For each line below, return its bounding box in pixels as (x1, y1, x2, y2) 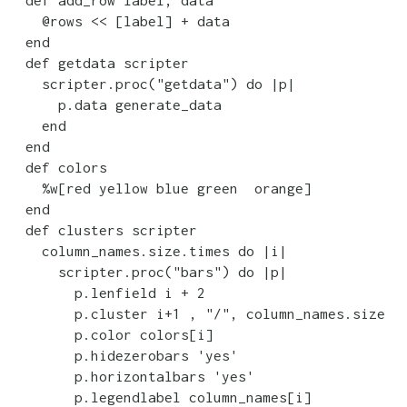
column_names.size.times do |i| (9, 242, 287, 259)
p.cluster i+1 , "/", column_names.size (9, 304, 385, 322)
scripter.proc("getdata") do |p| (9, 74, 295, 92)
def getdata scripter (9, 54, 189, 71)
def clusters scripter (9, 221, 197, 238)
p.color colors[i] (9, 325, 213, 342)
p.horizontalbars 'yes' (9, 367, 254, 384)
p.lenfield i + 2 (9, 283, 205, 301)
